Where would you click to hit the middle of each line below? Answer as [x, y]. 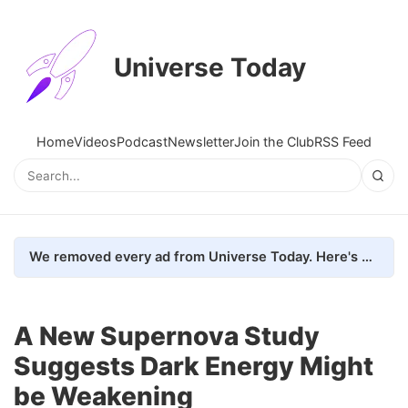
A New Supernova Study [167, 336]
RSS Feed [343, 142]
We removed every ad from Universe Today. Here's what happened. [367, 256]
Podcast [142, 142]
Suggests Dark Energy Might [194, 366]
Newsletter [201, 142]
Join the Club [274, 142]
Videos [95, 142]
